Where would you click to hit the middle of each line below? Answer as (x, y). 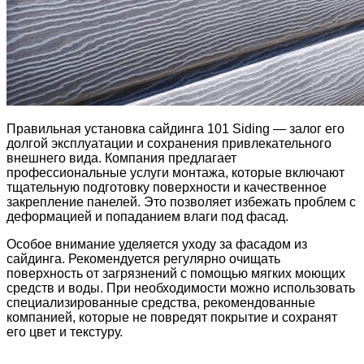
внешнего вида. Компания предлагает (121, 158)
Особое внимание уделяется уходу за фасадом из (157, 245)
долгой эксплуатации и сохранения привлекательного (169, 144)
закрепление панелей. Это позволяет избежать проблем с (181, 202)
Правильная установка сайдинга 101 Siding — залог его (175, 129)
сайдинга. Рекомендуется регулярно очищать (143, 259)
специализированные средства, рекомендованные (161, 303)
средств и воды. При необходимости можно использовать (181, 288)
